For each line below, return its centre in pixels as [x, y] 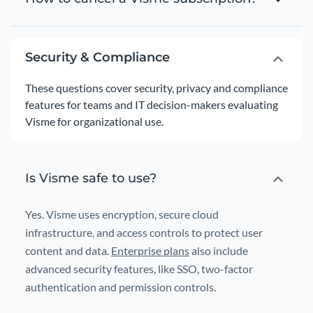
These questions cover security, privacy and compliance [156, 88]
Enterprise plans [150, 250]
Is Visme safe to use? [91, 178]
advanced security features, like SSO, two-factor [139, 269]
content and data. [68, 250]
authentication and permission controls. [121, 287]
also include [219, 250]
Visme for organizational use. [94, 121]
